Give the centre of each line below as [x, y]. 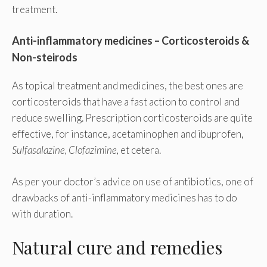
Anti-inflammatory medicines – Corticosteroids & [131, 41]
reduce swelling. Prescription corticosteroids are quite [132, 118]
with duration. [42, 213]
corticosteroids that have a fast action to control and [126, 102]
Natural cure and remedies [117, 248]
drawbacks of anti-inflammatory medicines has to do [125, 197]
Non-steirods [45, 58]
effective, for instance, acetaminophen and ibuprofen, [128, 134]
